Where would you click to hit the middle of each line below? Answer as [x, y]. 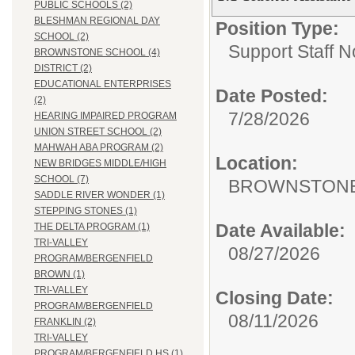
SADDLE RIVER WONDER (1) [99, 195]
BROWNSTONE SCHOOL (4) [97, 53]
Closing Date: [275, 298]
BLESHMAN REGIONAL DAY [97, 21]
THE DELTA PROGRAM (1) [92, 227]
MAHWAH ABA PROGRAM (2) [99, 148]
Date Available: [281, 231]
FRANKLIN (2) [65, 322]
